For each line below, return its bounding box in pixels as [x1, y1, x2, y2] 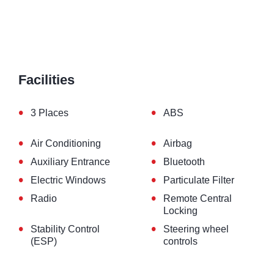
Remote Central [163, 193, 232, 204]
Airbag [163, 138, 192, 149]
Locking [163, 206, 198, 217]
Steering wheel [163, 224, 229, 235]
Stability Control [31, 224, 100, 235]
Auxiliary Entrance [31, 157, 110, 168]
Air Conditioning [31, 138, 101, 149]
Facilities [18, 72, 75, 88]
